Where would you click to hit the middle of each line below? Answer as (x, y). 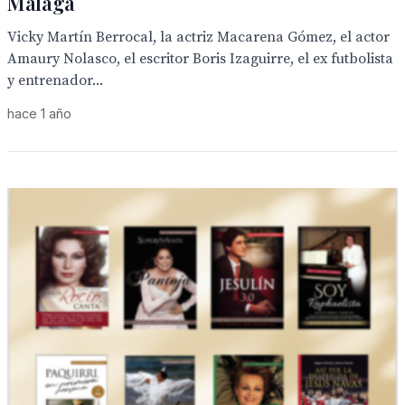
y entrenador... (55, 80)
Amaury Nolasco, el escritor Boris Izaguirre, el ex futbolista (200, 59)
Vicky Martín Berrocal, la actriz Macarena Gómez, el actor (198, 37)
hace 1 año (39, 113)
